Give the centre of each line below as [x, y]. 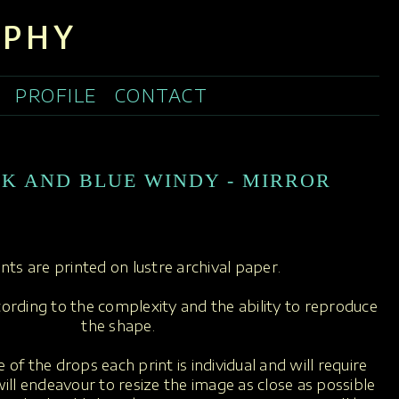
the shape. [118, 326]
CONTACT [161, 95]
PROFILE [56, 95]
